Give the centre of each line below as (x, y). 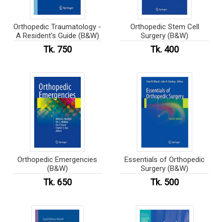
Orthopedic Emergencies (57, 160)
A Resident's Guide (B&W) (57, 36)
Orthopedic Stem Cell (165, 27)
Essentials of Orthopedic (165, 160)
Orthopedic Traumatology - (57, 27)
